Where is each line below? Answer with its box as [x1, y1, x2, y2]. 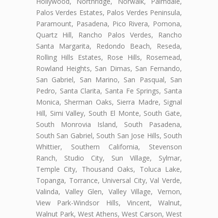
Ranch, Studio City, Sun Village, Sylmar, [36, 153, 182, 163]
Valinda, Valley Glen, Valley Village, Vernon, [36, 187, 182, 197]
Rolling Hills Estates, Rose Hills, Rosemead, [36, 53, 182, 62]
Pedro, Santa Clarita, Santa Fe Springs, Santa [36, 86, 182, 96]
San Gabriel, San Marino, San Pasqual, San [36, 75, 182, 85]
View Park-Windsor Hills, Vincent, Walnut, [36, 198, 182, 208]
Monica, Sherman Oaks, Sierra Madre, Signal [36, 97, 182, 107]
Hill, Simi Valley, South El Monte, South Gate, [36, 109, 182, 118]
